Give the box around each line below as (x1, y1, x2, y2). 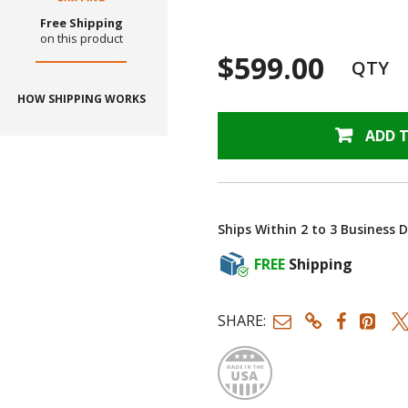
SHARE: (218, 311, 266, 331)
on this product (39, 29, 123, 46)
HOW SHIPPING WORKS (16, 90, 146, 107)
